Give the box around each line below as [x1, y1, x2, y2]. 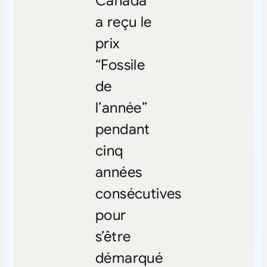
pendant [95, 120, 150, 138]
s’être [95, 227, 131, 246]
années [95, 163, 142, 181]
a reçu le [95, 13, 152, 31]
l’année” [95, 98, 148, 117]
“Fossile [95, 55, 145, 74]
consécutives [95, 184, 182, 203]
